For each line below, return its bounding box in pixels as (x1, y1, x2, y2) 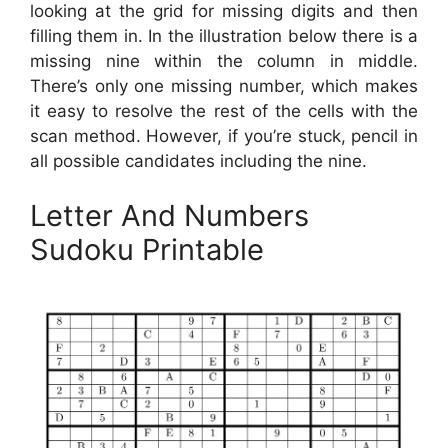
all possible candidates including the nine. (30, 150, 367, 171)
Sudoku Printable (30, 232, 264, 268)
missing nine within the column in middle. (30, 50, 418, 71)
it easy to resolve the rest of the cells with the (30, 100, 418, 121)
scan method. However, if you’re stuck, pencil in (30, 125, 418, 146)
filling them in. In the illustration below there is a (30, 25, 418, 46)
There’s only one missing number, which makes (30, 75, 418, 96)
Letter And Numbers (30, 198, 309, 234)
